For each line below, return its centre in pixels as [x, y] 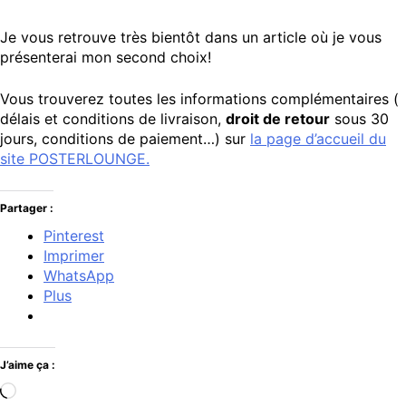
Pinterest [74, 235]
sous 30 [359, 118]
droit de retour [278, 118]
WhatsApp [79, 275]
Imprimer [74, 255]
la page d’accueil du [318, 138]
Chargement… [63, 391]
